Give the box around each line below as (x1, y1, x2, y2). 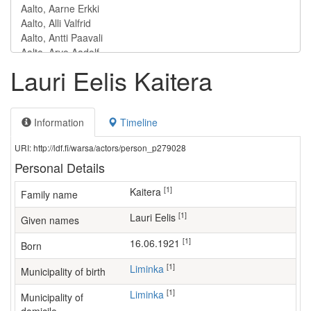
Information (31, 115, 84, 129)
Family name (21, 187, 78, 201)
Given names (21, 213, 79, 227)
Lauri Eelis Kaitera (10, 62, 212, 98)
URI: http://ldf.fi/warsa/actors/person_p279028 (15, 142, 186, 153)
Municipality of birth (21, 264, 106, 278)
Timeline (117, 115, 158, 129)
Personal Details (15, 158, 105, 176)
